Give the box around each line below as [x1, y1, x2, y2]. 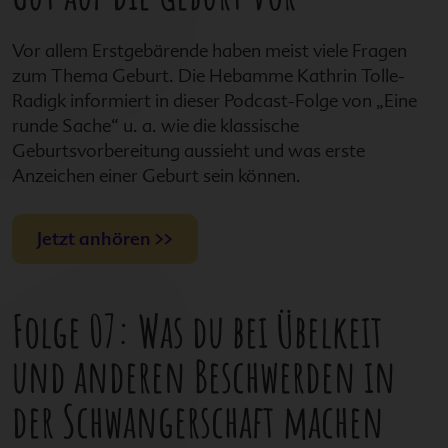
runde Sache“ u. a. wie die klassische [12, 114, 299, 136]
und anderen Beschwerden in [12, 346, 396, 404]
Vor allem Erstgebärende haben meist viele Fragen [12, 39, 407, 61]
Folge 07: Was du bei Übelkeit [12, 301, 383, 359]
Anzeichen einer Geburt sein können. [12, 164, 301, 186]
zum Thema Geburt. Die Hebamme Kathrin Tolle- [12, 64, 405, 86]
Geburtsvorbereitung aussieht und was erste [12, 139, 365, 161]
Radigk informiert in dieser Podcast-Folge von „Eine [12, 89, 417, 111]
